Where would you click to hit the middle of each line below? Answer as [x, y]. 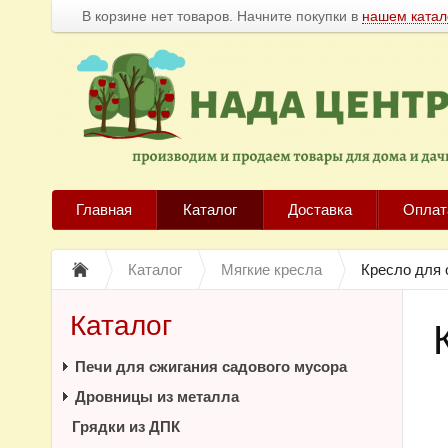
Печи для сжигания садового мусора [211, 366]
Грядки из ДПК [126, 426]
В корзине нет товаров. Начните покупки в [222, 16]
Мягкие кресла [271, 269]
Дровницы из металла [157, 396]
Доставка [320, 209]
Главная [104, 209]
